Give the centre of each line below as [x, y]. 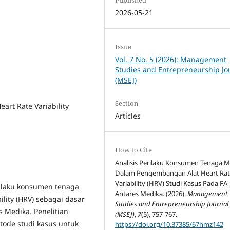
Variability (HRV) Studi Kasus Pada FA [171, 184]
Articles [128, 116]
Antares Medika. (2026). [151, 194]
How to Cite [134, 150]
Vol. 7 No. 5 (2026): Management [171, 59]
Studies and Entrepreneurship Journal [172, 204]
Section [127, 103]
